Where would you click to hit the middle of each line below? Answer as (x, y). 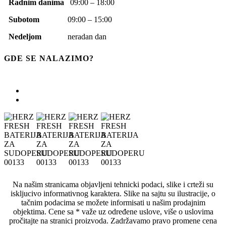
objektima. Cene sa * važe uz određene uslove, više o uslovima (113, 211)
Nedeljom (38, 36)
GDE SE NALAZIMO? (49, 58)
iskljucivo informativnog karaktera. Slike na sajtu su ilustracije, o (113, 193)
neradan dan (87, 36)
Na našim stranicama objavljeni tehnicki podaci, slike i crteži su (113, 184)
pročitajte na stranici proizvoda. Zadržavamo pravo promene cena (113, 220)
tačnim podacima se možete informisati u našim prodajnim (113, 202)
